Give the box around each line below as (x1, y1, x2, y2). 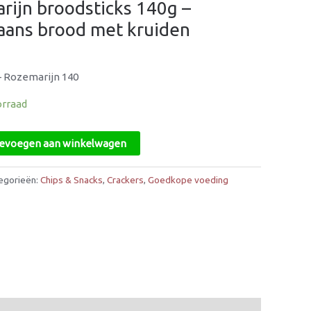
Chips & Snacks (40, 174, 103, 186)
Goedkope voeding (148, 174, 228, 186)
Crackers (107, 174, 144, 186)
